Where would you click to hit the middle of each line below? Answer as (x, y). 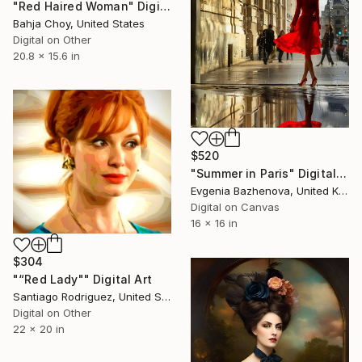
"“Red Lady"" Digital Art (82, 280)
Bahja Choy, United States (79, 24)
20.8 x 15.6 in (46, 56)
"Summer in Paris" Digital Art (342, 173)
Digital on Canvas (235, 206)
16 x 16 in (214, 223)
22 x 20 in (39, 329)
